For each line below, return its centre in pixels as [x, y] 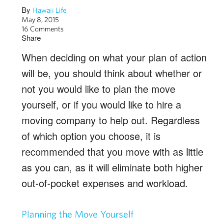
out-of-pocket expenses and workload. [105, 183]
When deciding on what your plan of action [114, 57]
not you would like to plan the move [98, 89]
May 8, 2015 [40, 19]
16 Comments [43, 29]
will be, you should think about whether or [112, 73]
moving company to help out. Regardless [111, 120]
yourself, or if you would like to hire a [101, 104]
